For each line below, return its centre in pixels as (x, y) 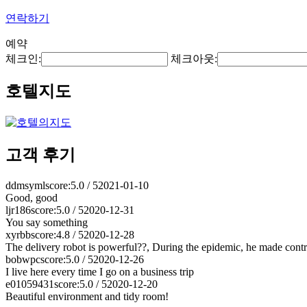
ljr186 (18, 210)
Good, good (32, 197)
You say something (47, 222)
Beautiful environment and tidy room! (87, 296)
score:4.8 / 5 (57, 234)
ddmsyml (25, 185)
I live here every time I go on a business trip (100, 271)
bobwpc (23, 259)
